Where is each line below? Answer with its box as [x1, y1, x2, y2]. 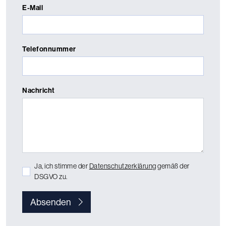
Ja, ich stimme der [34, 161, 89, 171]
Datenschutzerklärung [89, 161, 156, 171]
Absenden [30, 196, 71, 208]
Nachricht [22, 85, 55, 95]
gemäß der [156, 161, 190, 171]
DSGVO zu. [34, 172, 68, 181]
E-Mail [22, 3, 43, 12]
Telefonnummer [22, 44, 76, 53]
